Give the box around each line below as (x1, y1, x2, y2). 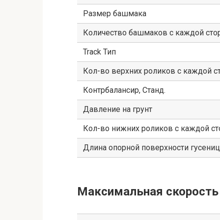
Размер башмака (83, 8, 146, 18)
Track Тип (83, 47, 116, 56)
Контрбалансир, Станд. (83, 85, 165, 95)
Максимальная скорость (77, 184, 219, 198)
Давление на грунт (83, 104, 152, 114)
